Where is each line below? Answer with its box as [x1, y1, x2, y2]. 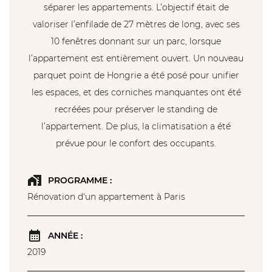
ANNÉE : [48, 230, 83, 242]
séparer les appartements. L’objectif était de [43, 2, 229, 13]
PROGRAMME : [48, 175, 112, 186]
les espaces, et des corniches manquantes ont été [31, 87, 241, 98]
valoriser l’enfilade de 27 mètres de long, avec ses [32, 19, 240, 30]
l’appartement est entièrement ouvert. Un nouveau [29, 53, 243, 64]
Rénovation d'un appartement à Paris [27, 191, 185, 203]
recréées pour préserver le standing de [55, 104, 217, 115]
